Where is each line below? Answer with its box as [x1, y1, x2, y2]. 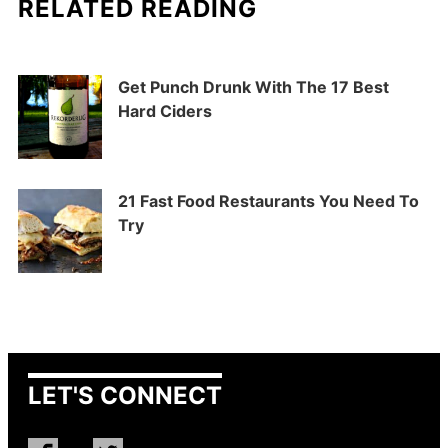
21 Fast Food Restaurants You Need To [118, 191, 419, 212]
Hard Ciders [118, 101, 212, 122]
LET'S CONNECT [28, 381, 222, 411]
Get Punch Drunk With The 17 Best [118, 77, 389, 98]
